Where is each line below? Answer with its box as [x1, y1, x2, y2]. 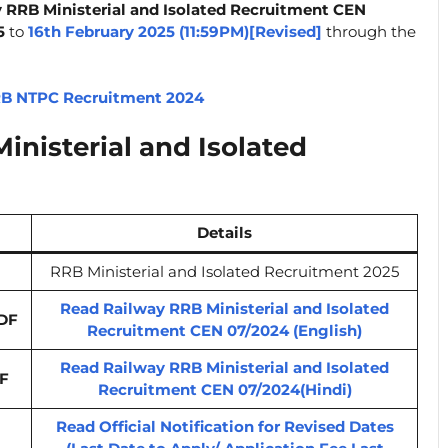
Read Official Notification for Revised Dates [55, 416, 394, 436]
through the [322, 21, 416, 41]
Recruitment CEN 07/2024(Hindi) [97, 379, 352, 399]
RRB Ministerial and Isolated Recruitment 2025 [50, 261, 399, 281]
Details [197, 222, 252, 242]
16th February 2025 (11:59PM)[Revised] [28, 21, 322, 41]
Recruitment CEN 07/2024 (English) [87, 320, 362, 340]
